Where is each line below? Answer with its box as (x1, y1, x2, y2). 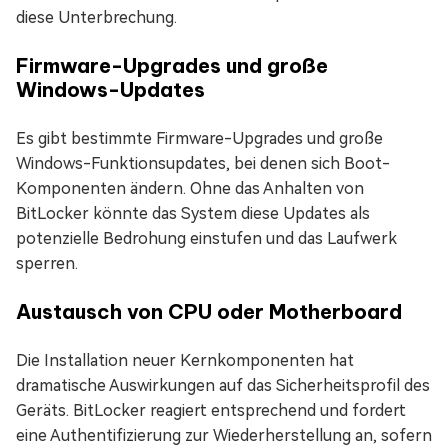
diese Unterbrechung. (16, 8, 177, 28)
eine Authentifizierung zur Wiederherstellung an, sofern (16, 426, 432, 446)
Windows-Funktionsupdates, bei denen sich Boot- (16, 154, 390, 174)
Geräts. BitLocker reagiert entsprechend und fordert (16, 401, 406, 421)
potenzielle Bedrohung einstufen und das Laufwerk (16, 229, 397, 249)
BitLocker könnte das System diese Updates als (16, 204, 370, 224)
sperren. (16, 254, 78, 274)
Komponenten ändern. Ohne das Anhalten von (16, 179, 364, 199)
